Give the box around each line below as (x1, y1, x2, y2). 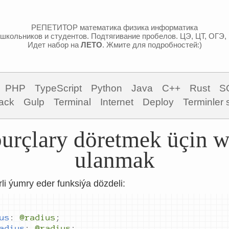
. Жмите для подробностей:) (102, 40, 202, 49)
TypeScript (35, 83, 82, 94)
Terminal (53, 97, 91, 107)
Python (91, 83, 122, 94)
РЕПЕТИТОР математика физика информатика (31, 23, 198, 32)
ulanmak (74, 147, 155, 173)
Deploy (142, 97, 174, 107)
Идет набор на (27, 40, 81, 49)
